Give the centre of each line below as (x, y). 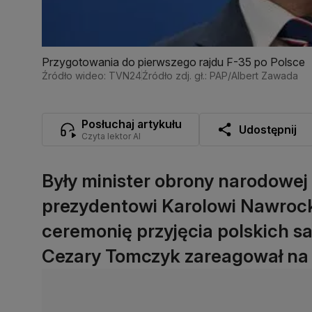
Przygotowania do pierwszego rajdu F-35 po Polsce (173, 62)
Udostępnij (268, 129)
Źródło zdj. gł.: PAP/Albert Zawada (220, 75)
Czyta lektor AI (111, 136)
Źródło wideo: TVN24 (92, 75)
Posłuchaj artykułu (132, 124)
